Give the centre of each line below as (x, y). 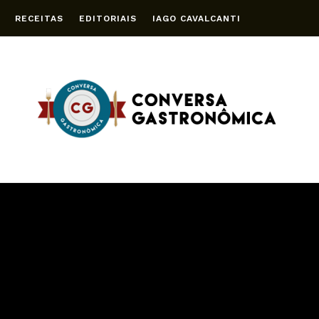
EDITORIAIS (108, 18)
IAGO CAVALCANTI (197, 18)
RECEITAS (39, 18)
